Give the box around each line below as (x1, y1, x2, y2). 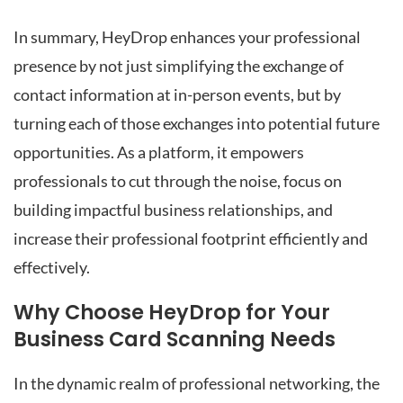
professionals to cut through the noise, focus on (13, 171, 342, 191)
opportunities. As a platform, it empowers (13, 142, 304, 162)
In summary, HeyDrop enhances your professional (13, 27, 361, 47)
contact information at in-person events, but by (13, 85, 341, 104)
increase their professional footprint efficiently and (13, 228, 368, 248)
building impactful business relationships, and (13, 200, 333, 219)
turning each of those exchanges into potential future (13, 113, 380, 133)
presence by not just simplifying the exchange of (13, 56, 344, 76)
